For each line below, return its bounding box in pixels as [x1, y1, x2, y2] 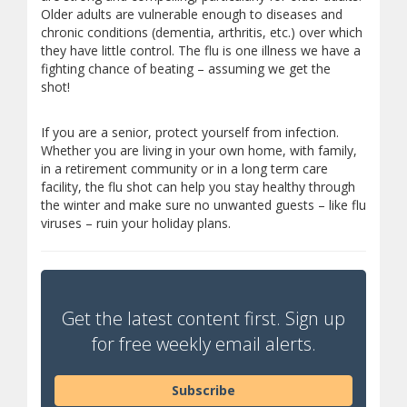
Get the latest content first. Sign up [62, 306, 345, 331]
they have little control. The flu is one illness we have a [41, 42, 361, 59]
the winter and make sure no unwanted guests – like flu [41, 196, 366, 213]
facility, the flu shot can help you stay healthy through [41, 178, 355, 195]
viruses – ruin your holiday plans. [41, 214, 231, 232]
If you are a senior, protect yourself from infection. [41, 124, 339, 141]
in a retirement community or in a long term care [41, 160, 328, 177]
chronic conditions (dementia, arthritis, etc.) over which [41, 24, 362, 41]
